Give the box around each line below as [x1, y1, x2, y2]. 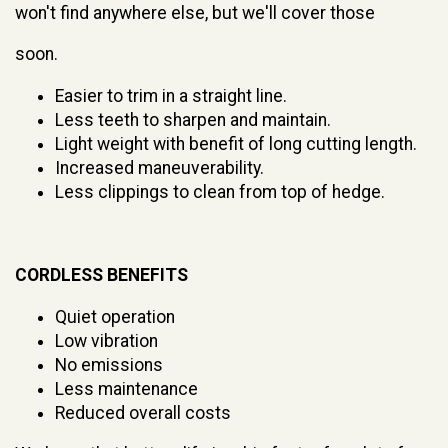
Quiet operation [55, 306, 175, 327]
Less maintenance [55, 378, 198, 399]
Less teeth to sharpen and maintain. [55, 109, 331, 130]
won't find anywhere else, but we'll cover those [15, 2, 375, 23]
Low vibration [55, 330, 158, 351]
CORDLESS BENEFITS [15, 264, 188, 285]
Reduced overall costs [55, 402, 231, 423]
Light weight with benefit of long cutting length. [55, 133, 417, 154]
